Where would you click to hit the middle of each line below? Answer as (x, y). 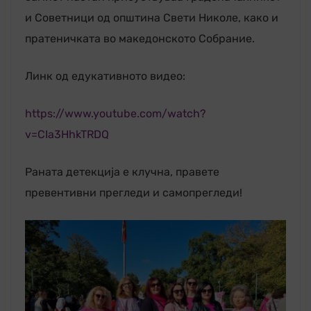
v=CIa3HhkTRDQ (67, 134)
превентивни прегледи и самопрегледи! (134, 192)
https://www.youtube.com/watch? (116, 113)
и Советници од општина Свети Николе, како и (152, 17)
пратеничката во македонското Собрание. (140, 38)
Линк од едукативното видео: (105, 76)
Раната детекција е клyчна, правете (122, 171)
